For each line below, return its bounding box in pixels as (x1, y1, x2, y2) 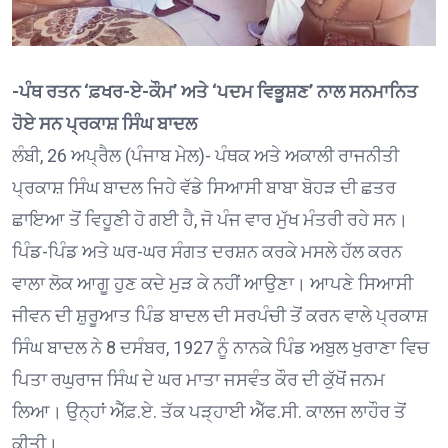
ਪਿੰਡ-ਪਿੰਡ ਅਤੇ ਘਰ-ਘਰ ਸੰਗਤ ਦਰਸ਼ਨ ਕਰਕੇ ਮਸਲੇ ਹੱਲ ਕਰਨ (12, 241, 402, 263)
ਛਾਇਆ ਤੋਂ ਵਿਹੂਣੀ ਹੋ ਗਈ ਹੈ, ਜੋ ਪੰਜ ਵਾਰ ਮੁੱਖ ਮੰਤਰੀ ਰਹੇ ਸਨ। (12, 209, 408, 231)
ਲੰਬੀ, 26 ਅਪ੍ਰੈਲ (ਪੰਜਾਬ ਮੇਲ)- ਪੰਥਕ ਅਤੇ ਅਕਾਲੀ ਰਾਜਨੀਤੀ (12, 145, 399, 167)
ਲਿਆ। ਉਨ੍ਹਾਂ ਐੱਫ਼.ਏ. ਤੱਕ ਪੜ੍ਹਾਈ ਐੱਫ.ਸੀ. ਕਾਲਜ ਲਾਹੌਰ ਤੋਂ (12, 401, 406, 423)
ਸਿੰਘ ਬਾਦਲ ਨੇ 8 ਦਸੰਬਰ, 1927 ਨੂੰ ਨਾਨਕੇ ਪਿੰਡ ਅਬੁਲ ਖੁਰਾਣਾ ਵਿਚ (12, 337, 429, 359)
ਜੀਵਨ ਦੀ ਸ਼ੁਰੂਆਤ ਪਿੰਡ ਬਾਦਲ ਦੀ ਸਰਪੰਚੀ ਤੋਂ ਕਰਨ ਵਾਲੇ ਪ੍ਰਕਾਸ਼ (12, 305, 428, 327)
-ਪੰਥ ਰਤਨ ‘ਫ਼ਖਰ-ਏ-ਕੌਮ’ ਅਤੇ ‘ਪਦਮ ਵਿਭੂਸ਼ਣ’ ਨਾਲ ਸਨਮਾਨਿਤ (12, 81, 418, 103)
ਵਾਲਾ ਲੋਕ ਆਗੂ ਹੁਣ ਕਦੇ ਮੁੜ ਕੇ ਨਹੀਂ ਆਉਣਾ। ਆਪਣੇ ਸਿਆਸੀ (12, 273, 413, 295)
